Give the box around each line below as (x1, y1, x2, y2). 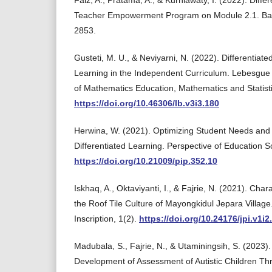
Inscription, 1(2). (74, 214, 139, 223)
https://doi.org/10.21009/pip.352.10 (74, 156, 217, 166)
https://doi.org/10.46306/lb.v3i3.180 (74, 98, 219, 108)
